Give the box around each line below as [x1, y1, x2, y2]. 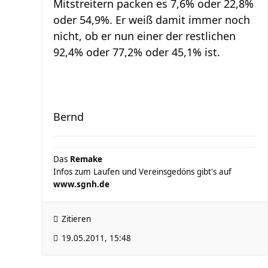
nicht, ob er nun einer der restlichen [53, 29, 236, 43]
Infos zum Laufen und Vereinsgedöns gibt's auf [53, 166, 232, 177]
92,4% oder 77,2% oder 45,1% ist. [53, 45, 220, 59]
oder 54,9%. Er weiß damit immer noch [53, 13, 250, 27]
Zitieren [62, 214, 91, 224]
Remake [70, 154, 102, 165]
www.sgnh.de [53, 179, 109, 190]
